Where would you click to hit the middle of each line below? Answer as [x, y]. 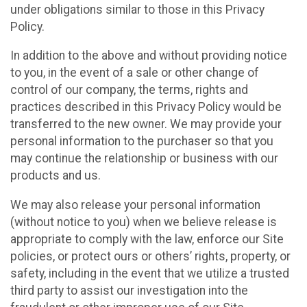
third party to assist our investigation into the [129, 290]
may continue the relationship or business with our [144, 159]
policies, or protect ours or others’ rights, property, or [150, 256]
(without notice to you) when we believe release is [144, 222]
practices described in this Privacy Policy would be [146, 107]
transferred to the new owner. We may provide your [146, 124]
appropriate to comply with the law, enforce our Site [147, 239]
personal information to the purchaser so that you [142, 142]
